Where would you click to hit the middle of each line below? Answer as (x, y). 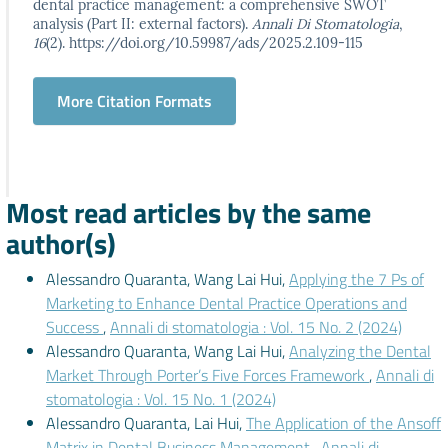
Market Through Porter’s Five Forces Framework (207, 375)
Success (74, 327)
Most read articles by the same (188, 212)
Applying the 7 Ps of (356, 279)
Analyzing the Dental (360, 351)
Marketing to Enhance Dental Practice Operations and (226, 303)
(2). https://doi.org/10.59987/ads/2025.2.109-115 (204, 43)
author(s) (61, 243)
